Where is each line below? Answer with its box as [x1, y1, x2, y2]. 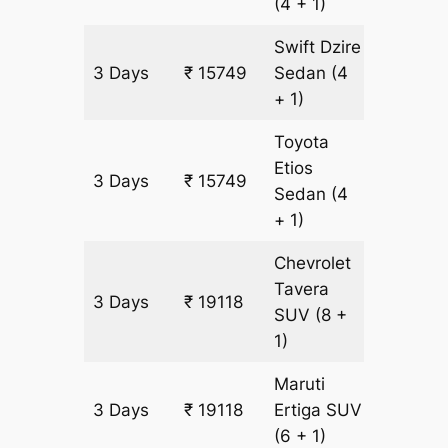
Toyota [274, 132, 330, 153]
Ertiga [274, 400, 327, 421]
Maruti [274, 374, 326, 395]
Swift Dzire [274, 37, 362, 58]
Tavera [274, 279, 330, 300]
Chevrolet [274, 253, 352, 274]
